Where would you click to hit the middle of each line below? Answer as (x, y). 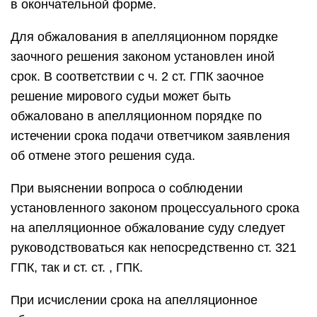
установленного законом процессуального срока (155, 208)
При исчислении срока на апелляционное (134, 300)
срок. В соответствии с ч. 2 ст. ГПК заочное (137, 76)
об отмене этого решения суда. (103, 156)
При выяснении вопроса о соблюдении (127, 188)
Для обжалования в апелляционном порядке (144, 37)
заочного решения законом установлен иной (143, 57)
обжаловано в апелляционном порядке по (136, 116)
